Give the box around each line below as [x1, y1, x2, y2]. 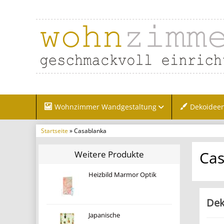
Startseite [41, 126, 68, 134]
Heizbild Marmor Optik [88, 170, 156, 179]
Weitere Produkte [74, 148, 144, 160]
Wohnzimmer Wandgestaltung [54, 102, 157, 111]
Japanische [88, 211, 120, 219]
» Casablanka [68, 126, 106, 134]
